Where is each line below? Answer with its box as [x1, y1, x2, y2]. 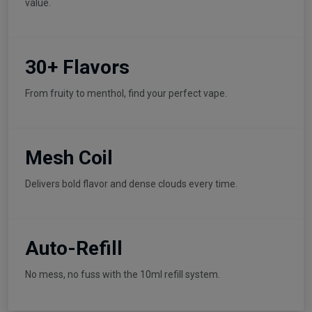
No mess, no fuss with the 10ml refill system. [25, 268, 220, 280]
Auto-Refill [25, 236, 123, 260]
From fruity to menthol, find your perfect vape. [25, 87, 227, 99]
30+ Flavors [25, 55, 130, 79]
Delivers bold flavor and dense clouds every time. [25, 178, 237, 189]
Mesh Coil [25, 146, 113, 169]
